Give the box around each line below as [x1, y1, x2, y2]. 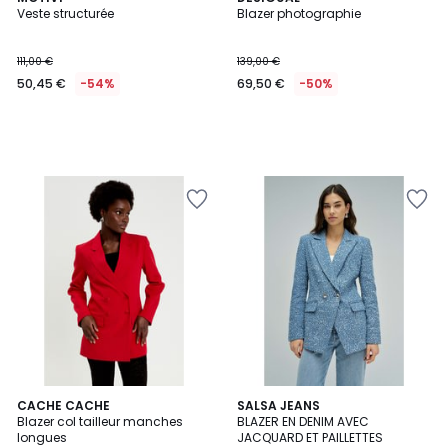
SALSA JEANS [237, 397, 320, 414]
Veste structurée [17, 5, 114, 22]
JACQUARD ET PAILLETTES [237, 429, 383, 446]
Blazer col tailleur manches [17, 413, 183, 430]
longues [17, 429, 67, 446]
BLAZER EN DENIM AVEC [237, 413, 369, 430]
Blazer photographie [237, 5, 361, 22]
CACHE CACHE [17, 397, 110, 414]
